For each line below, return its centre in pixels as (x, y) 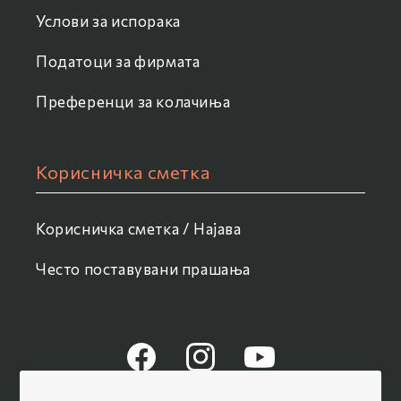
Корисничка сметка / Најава (139, 229)
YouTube (268, 367)
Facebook (154, 367)
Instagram (214, 367)
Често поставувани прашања (143, 269)
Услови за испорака (108, 21)
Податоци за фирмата (118, 62)
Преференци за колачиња (133, 102)
